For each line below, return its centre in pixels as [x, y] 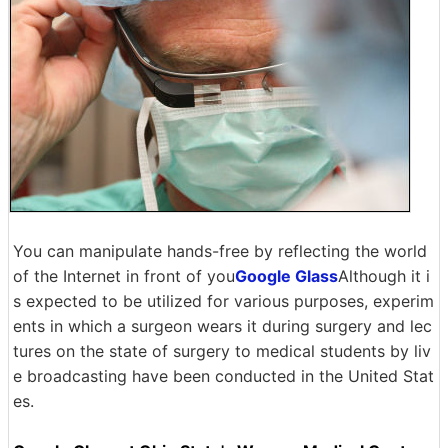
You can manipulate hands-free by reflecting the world [220, 251]
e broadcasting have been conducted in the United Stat [223, 376]
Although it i [384, 276]
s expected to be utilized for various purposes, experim [223, 301]
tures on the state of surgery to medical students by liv [222, 351]
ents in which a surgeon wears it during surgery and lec [222, 326]
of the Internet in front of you [124, 276]
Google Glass [286, 276]
